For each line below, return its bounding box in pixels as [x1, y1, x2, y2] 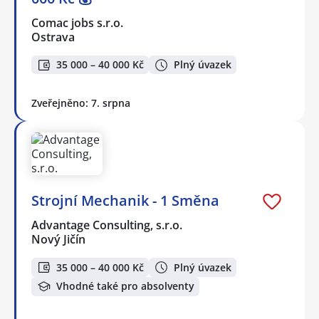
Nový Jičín [31, 231, 85, 248]
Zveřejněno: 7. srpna [31, 96, 130, 110]
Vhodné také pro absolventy [56, 279, 194, 293]
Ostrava [31, 28, 75, 45]
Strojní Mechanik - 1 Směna [31, 191, 219, 211]
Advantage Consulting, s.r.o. [31, 217, 184, 234]
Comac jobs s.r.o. [31, 14, 125, 31]
